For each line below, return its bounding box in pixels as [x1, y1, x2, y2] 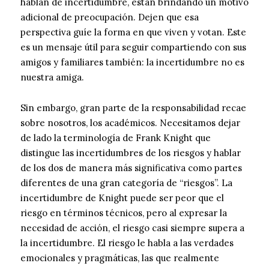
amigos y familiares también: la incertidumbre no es [20, 56, 244, 68]
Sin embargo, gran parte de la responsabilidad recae [20, 102, 246, 114]
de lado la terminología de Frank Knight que [20, 132, 211, 144]
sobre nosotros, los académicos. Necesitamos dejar [20, 117, 240, 129]
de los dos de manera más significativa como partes [20, 162, 242, 174]
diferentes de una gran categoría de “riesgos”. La [20, 177, 232, 189]
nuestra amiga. [20, 71, 84, 83]
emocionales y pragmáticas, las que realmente [20, 252, 219, 264]
